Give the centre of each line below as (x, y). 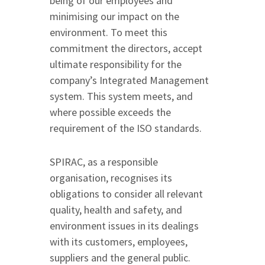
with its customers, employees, (119, 242)
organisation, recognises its (111, 178)
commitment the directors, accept (126, 49)
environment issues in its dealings (124, 226)
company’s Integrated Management (129, 80)
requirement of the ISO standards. (126, 128)
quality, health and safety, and (116, 210)
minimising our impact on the (114, 17)
